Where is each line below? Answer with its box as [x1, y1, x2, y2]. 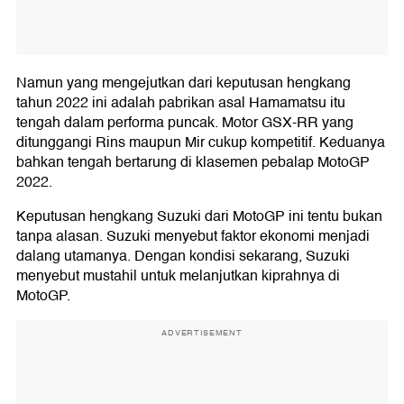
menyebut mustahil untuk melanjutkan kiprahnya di [16, 264, 340, 289]
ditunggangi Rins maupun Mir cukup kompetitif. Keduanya [16, 131, 385, 155]
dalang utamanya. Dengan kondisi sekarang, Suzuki [16, 244, 350, 269]
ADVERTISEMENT [161, 326, 243, 340]
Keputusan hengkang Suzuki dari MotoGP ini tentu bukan [16, 205, 382, 229]
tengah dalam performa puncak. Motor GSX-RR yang [16, 111, 353, 135]
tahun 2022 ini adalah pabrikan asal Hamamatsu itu [16, 91, 345, 115]
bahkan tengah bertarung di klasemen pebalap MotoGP [16, 151, 370, 175]
